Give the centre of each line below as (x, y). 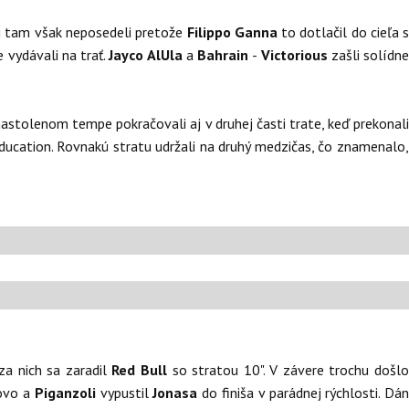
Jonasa (178, 393)
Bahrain (225, 55)
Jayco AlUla (147, 55)
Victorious (296, 55)
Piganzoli (67, 393)
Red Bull (142, 370)
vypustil (126, 393)
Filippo (209, 32)
